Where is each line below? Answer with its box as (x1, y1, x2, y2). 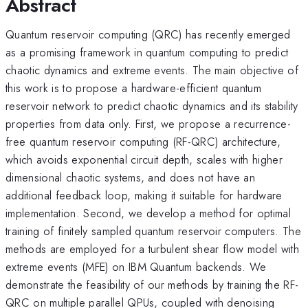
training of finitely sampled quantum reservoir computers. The (5, 222, 301, 239)
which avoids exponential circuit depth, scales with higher (5, 151, 283, 168)
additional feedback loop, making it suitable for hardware (5, 186, 283, 203)
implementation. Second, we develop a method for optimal (5, 204, 291, 221)
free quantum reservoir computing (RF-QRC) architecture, (5, 133, 281, 150)
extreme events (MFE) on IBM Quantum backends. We (5, 258, 267, 275)
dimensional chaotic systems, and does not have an (5, 168, 256, 186)
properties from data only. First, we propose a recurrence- (5, 115, 291, 132)
